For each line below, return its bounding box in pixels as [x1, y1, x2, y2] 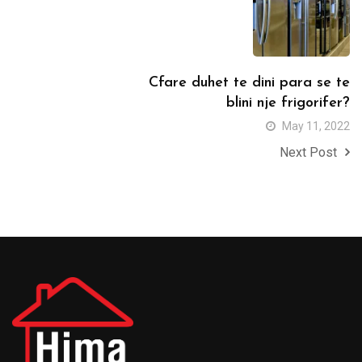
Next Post [280, 144, 337, 160]
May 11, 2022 [282, 119, 350, 133]
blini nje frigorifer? [226, 95, 350, 111]
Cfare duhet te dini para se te [149, 74, 350, 90]
